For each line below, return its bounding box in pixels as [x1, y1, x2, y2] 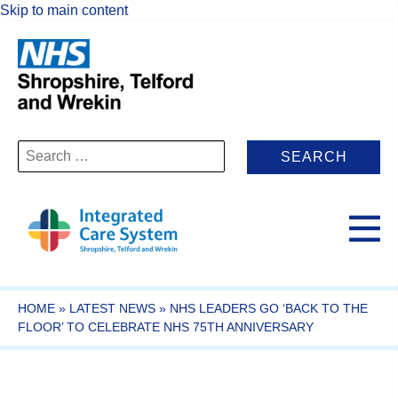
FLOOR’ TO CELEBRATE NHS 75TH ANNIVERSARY [18, 319, 314, 334]
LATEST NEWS [69, 300, 155, 315]
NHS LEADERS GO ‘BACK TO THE [170, 300, 368, 315]
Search [17, 140, 62, 155]
